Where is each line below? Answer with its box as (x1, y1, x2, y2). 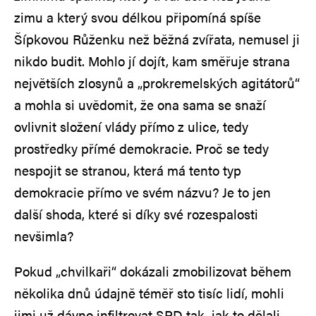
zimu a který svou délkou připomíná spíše (14, 7, 261, 27)
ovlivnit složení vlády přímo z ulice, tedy (14, 116, 248, 136)
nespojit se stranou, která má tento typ (14, 160, 241, 180)
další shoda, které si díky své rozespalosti (14, 204, 258, 224)
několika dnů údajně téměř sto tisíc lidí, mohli (14, 283, 284, 303)
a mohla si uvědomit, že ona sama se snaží (14, 95, 266, 114)
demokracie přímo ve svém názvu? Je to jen (14, 182, 271, 202)
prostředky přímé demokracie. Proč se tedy (14, 138, 269, 158)
